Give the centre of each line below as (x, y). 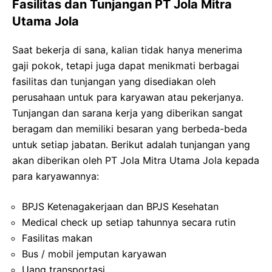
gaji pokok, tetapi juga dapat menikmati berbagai (126, 65)
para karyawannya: (56, 176)
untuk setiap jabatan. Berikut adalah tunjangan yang (131, 144)
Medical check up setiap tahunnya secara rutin (129, 222)
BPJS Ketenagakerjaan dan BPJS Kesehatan (120, 206)
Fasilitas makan (57, 238)
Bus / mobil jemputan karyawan (94, 253)
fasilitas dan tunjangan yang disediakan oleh (114, 81)
